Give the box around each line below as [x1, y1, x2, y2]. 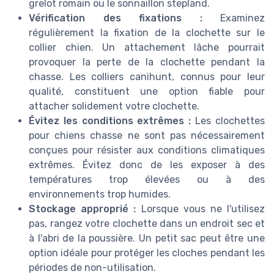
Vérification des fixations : [29, 12, 202, 24]
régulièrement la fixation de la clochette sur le [29, 27, 265, 39]
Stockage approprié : [29, 203, 136, 215]
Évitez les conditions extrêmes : [29, 115, 191, 127]
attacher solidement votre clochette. [29, 100, 199, 113]
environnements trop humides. [29, 188, 171, 201]
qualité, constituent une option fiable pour [29, 86, 265, 98]
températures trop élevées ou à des [29, 174, 265, 186]
